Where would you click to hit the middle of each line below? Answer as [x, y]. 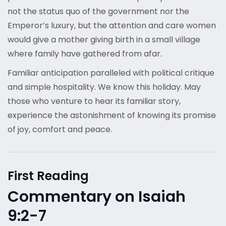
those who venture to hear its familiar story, [94, 101]
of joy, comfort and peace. [60, 130]
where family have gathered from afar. [85, 54]
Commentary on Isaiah [97, 197]
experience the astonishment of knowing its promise [112, 116]
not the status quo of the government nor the [98, 12]
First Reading [48, 176]
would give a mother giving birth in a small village [104, 40]
